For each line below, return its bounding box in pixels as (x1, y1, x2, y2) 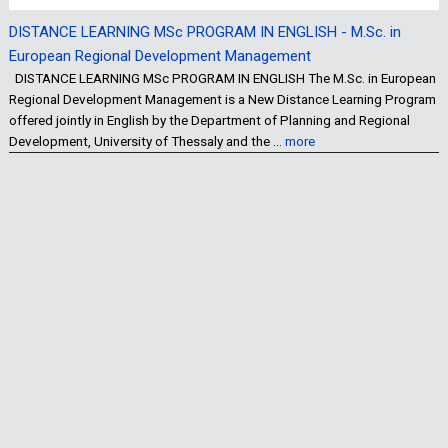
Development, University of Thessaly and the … (8, 133, 285, 150)
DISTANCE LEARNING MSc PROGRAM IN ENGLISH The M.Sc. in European (8, 70, 436, 87)
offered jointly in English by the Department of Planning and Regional (8, 112, 410, 129)
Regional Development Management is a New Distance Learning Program (8, 91, 436, 108)
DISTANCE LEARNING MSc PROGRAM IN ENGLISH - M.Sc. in (8, 23, 401, 42)
